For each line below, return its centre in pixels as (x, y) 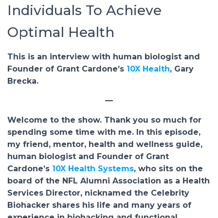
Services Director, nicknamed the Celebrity (98, 193)
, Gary (182, 69)
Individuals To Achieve (84, 10)
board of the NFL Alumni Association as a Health (109, 181)
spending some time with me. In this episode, (104, 132)
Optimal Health (61, 32)
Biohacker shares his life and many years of (99, 205)
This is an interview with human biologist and (104, 57)
